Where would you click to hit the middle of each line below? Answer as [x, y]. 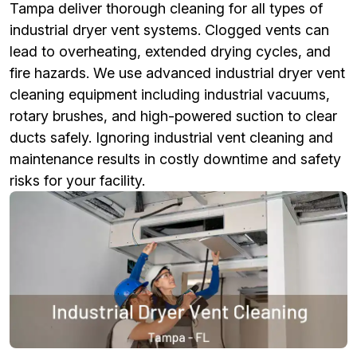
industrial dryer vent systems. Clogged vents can [169, 29]
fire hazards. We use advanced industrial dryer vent [177, 73]
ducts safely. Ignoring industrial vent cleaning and [171, 137]
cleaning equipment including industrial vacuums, [170, 94]
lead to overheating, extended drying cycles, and [170, 51]
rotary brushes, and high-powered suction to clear [173, 116]
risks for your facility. [77, 180]
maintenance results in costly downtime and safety [175, 159]
